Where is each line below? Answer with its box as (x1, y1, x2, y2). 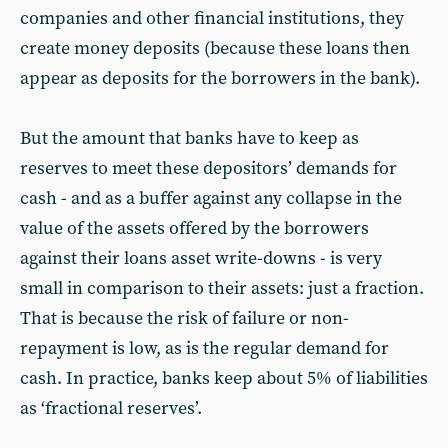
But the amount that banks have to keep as (20, 127, 359, 150)
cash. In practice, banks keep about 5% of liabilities (20, 367, 428, 390)
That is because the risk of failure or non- (20, 307, 349, 330)
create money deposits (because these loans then (20, 37, 410, 60)
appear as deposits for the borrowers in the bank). (20, 67, 420, 90)
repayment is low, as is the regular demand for (20, 337, 389, 360)
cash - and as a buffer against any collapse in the (20, 187, 402, 210)
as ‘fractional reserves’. (20, 397, 202, 420)
